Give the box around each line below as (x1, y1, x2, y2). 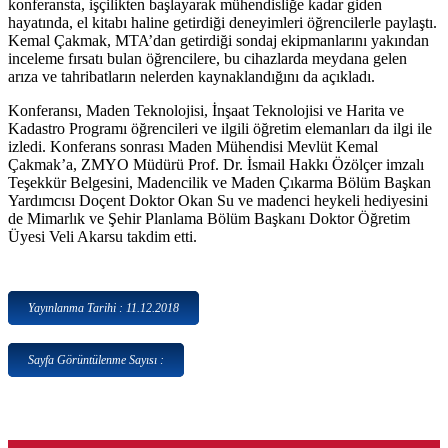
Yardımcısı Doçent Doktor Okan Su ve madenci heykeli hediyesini (8, 192, 428, 210)
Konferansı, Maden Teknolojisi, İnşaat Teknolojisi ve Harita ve (8, 102, 404, 120)
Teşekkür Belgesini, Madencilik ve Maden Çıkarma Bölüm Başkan (8, 174, 431, 192)
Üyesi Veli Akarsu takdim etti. (8, 228, 197, 246)
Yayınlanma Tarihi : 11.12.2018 (28, 301, 179, 316)
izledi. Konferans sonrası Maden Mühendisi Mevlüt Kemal (8, 138, 378, 156)
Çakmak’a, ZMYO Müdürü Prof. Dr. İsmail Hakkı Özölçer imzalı (8, 156, 424, 174)
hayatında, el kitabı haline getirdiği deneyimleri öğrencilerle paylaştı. (8, 14, 437, 32)
